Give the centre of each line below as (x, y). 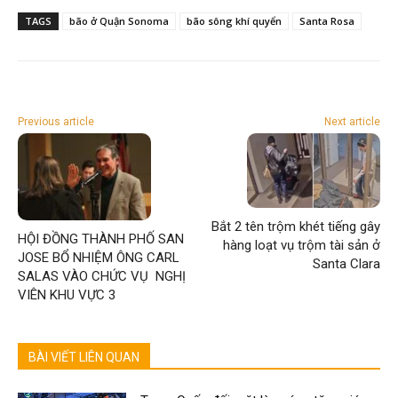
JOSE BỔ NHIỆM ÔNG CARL (99, 258)
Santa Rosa (327, 21)
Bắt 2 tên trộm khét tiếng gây (295, 227)
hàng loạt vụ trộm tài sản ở (301, 245)
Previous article (56, 122)
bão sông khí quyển (234, 21)
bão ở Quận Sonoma (119, 21)
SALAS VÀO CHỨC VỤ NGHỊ (102, 276)
